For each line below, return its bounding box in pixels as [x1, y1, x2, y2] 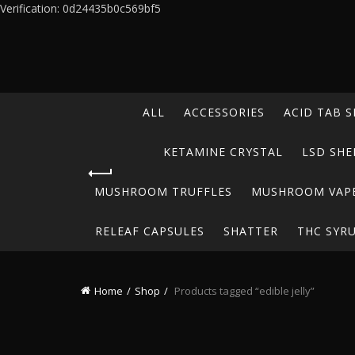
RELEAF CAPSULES [94, 223, 204, 239]
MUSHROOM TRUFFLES [94, 184, 232, 199]
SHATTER [223, 223, 278, 239]
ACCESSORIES [183, 105, 265, 120]
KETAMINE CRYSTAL [163, 144, 283, 159]
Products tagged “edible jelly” [172, 284, 315, 298]
